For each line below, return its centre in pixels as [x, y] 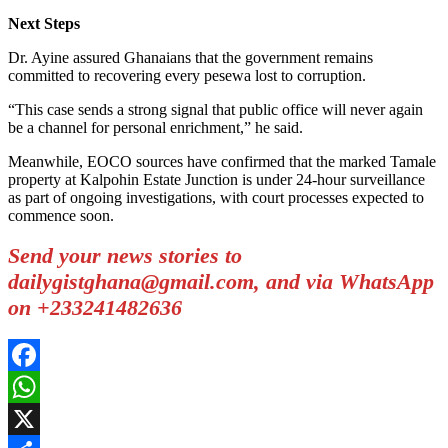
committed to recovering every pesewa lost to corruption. [187, 75]
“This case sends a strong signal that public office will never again [215, 109]
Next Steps [44, 23]
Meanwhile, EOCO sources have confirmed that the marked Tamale [222, 161]
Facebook [39, 387]
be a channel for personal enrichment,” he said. [155, 127]
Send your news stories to [125, 256]
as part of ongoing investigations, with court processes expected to [216, 197]
